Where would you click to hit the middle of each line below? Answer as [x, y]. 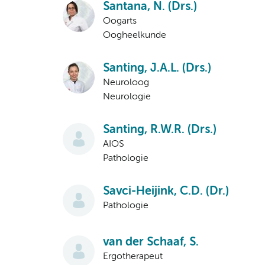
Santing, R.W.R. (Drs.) [160, 130]
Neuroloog [126, 83]
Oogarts [120, 22]
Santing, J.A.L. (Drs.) [157, 69]
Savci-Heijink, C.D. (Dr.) [166, 192]
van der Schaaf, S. [151, 243]
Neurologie [127, 97]
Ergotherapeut [133, 257]
